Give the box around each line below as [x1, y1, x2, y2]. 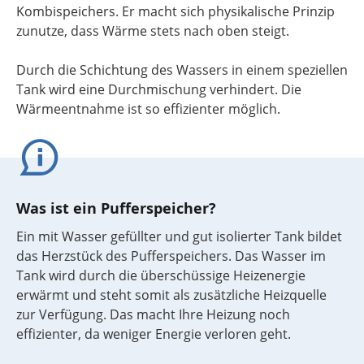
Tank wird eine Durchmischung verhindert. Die [16, 80, 301, 98]
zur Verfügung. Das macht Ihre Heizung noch [16, 305, 290, 323]
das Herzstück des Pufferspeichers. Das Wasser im [16, 247, 326, 265]
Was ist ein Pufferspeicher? [16, 198, 216, 219]
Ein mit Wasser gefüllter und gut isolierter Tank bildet [16, 227, 342, 245]
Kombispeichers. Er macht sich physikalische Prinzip [16, 2, 335, 20]
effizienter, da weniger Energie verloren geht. [16, 325, 291, 343]
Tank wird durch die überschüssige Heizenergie [16, 266, 305, 284]
